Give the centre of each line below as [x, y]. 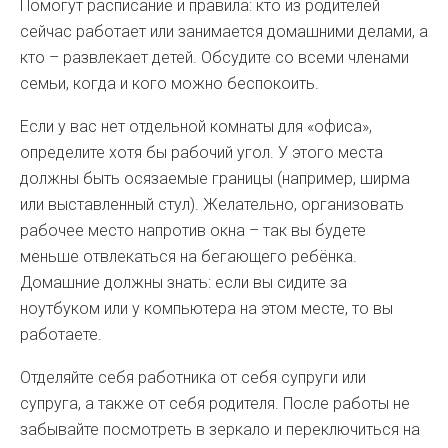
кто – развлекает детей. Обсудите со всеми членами [214, 57]
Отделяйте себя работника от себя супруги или [193, 377]
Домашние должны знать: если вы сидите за [183, 282]
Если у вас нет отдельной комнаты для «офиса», [196, 126]
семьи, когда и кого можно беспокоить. [169, 83]
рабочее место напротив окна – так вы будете [193, 230]
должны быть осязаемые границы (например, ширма [215, 178]
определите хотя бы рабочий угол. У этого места [201, 152]
